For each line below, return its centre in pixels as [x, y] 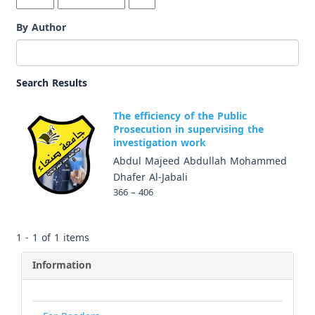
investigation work [160, 143]
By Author [41, 28]
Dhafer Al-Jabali [150, 178]
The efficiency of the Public [180, 116]
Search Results [52, 83]
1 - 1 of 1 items [53, 238]
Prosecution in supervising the [188, 130]
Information [62, 265]
